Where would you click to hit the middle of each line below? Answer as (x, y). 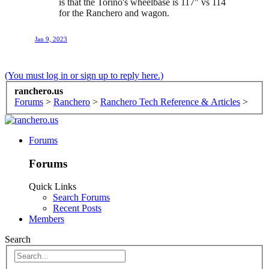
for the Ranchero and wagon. (114, 13)
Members (47, 219)
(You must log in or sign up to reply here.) (84, 76)
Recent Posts (77, 208)
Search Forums (81, 198)
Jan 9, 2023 (51, 39)
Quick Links (53, 187)
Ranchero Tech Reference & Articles (170, 101)
